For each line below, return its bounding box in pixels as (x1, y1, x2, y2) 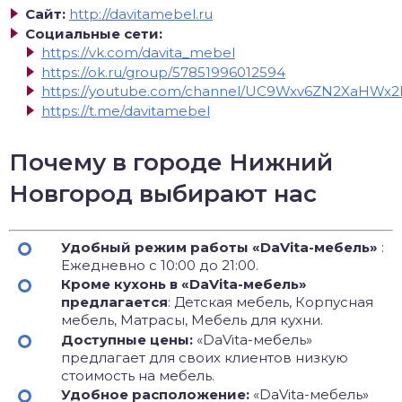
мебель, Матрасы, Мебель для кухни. (61, 311, 323, 328)
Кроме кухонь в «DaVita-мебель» (61, 275, 307, 293)
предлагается (61, 293, 168, 310)
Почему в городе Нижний (9, 147, 333, 177)
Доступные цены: (61, 330, 193, 348)
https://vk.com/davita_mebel (41, 44, 235, 61)
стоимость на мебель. (61, 366, 214, 384)
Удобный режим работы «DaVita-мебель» (61, 238, 378, 256)
